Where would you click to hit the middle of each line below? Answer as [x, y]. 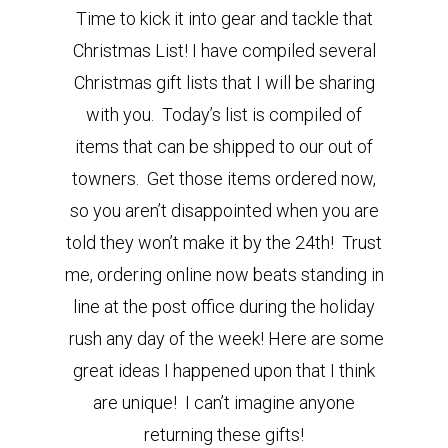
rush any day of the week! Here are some [224, 338]
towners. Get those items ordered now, [224, 178]
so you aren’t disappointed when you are [224, 210]
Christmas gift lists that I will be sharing [224, 82]
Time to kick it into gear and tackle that [224, 18]
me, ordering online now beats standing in [224, 274]
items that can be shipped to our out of [224, 146]
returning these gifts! [224, 434]
